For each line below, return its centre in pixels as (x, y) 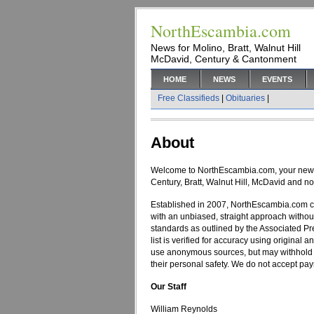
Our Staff (169, 287)
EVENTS (277, 79)
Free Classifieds (189, 98)
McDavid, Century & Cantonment (224, 59)
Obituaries (245, 98)
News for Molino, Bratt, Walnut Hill (226, 48)
